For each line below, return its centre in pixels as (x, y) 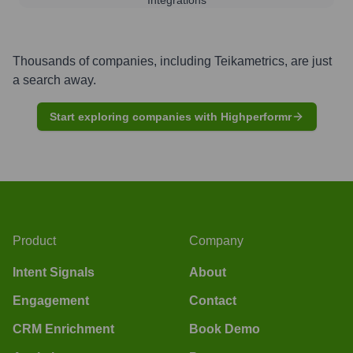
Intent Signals (54, 272)
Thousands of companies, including (113, 61)
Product (34, 240)
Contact (213, 300)
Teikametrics (249, 61)
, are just (308, 61)
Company (216, 240)
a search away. (54, 80)
